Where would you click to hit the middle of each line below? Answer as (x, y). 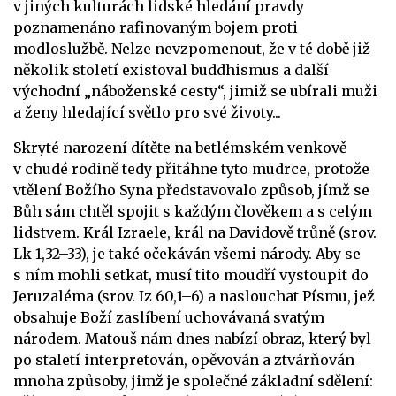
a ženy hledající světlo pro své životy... (147, 112)
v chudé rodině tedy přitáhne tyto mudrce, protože (191, 168)
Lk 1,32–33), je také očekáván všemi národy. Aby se (187, 253)
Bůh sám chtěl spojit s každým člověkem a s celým (193, 211)
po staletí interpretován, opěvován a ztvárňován (184, 359)
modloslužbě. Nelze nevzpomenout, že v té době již (192, 48)
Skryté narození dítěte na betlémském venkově (180, 147)
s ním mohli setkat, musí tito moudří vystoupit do (191, 274)
